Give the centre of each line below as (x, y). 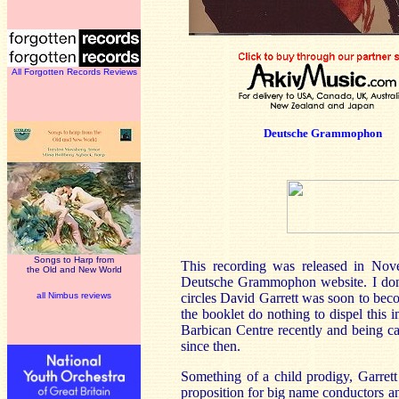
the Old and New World (74, 269)
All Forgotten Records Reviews (74, 72)
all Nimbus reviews (74, 295)
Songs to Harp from (74, 260)
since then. (211, 346)
